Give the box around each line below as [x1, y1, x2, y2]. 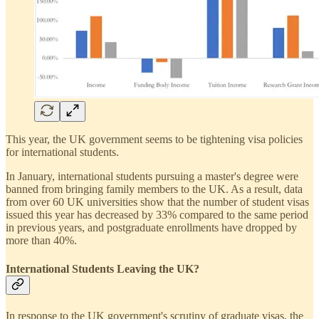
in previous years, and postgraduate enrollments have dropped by [6, 221, 297, 234]
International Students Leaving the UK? [6, 262, 199, 275]
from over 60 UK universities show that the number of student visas [6, 196, 309, 209]
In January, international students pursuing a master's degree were [6, 170, 298, 183]
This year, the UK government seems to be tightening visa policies [6, 133, 303, 146]
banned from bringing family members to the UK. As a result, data [6, 183, 303, 196]
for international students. [6, 146, 119, 159]
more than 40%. [6, 234, 77, 247]
